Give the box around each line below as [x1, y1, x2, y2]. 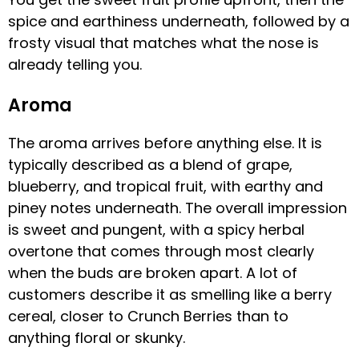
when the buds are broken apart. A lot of [8, 262, 297, 283]
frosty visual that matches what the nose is [8, 32, 319, 53]
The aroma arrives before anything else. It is [8, 132, 322, 153]
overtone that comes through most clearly [8, 240, 314, 261]
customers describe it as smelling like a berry [8, 284, 332, 305]
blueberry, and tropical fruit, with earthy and [8, 175, 323, 196]
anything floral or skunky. [8, 327, 185, 348]
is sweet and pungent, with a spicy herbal [8, 219, 305, 240]
